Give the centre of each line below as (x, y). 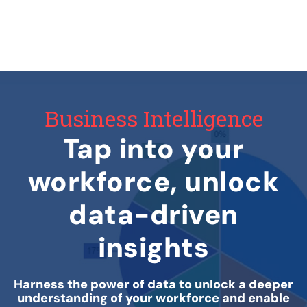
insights (153, 247)
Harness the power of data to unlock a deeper (153, 284)
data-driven (153, 214)
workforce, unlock (153, 181)
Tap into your (153, 148)
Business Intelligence (153, 118)
